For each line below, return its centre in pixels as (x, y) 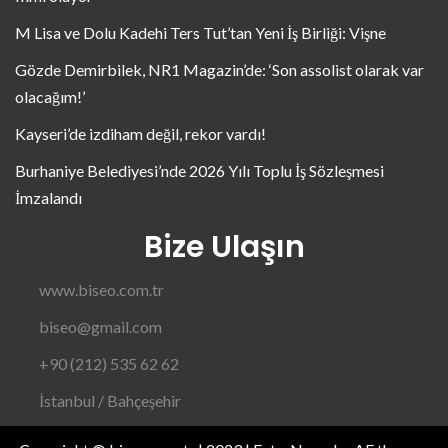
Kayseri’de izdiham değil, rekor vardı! (140, 133)
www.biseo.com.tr (101, 289)
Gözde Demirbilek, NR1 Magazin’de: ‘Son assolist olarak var (219, 69)
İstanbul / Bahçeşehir (110, 400)
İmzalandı (48, 197)
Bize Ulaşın (224, 247)
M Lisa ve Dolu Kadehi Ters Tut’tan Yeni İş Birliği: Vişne (200, 32)
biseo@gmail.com (100, 326)
